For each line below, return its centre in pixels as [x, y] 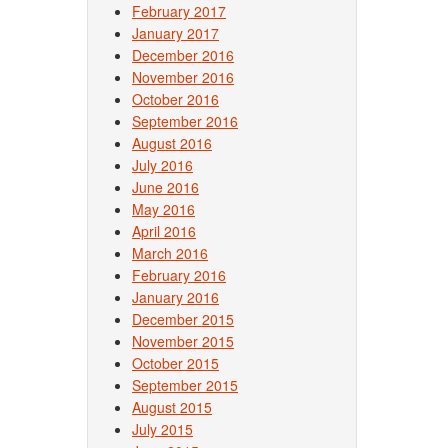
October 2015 [175, 363]
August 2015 [172, 407]
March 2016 [170, 253]
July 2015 [162, 429]
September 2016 [185, 121]
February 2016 [179, 275]
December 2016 [183, 55]
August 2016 [172, 143]
